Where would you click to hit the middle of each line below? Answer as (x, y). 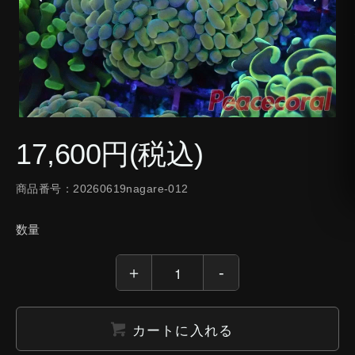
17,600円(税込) (110, 155)
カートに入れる (183, 329)
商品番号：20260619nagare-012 (102, 189)
